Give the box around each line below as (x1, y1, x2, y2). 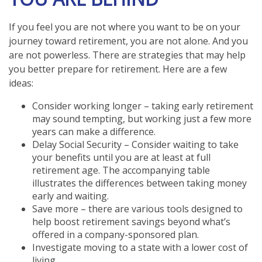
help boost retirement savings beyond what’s (32, 215, 230, 228)
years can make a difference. (32, 125, 156, 138)
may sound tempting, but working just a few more (32, 112, 251, 125)
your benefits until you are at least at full (32, 150, 211, 164)
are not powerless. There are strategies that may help (9, 48, 246, 61)
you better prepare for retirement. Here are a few (9, 62, 227, 75)
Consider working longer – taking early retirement (32, 99, 253, 112)
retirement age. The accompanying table (32, 163, 210, 177)
